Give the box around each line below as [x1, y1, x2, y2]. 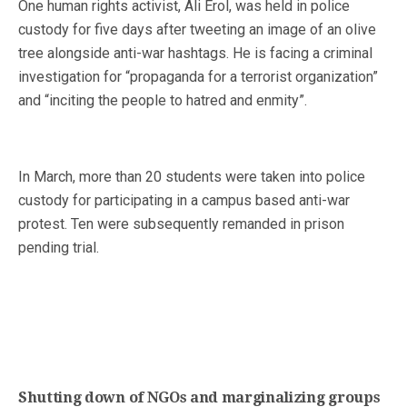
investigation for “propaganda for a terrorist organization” [18, 68, 378, 86]
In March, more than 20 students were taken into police [18, 168, 365, 186]
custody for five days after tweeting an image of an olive [18, 21, 376, 39]
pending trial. [18, 239, 99, 257]
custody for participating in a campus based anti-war [18, 192, 350, 210]
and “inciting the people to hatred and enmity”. [18, 92, 307, 110]
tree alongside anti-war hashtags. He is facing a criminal [18, 45, 372, 63]
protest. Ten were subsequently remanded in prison [18, 215, 344, 233]
